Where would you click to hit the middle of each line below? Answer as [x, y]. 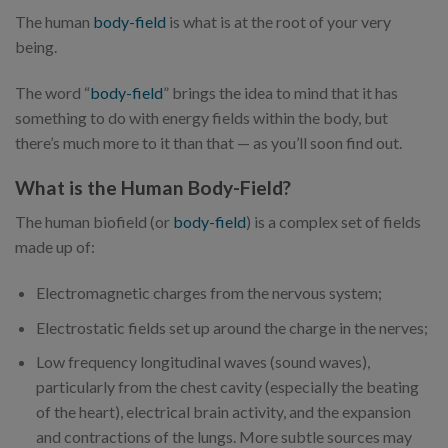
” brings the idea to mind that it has [280, 92]
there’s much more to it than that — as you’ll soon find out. [208, 142]
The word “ [52, 92]
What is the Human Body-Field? [153, 187]
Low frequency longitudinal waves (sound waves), [202, 362]
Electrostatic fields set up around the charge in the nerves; [231, 327]
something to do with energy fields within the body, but [201, 117]
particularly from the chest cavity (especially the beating [227, 387]
